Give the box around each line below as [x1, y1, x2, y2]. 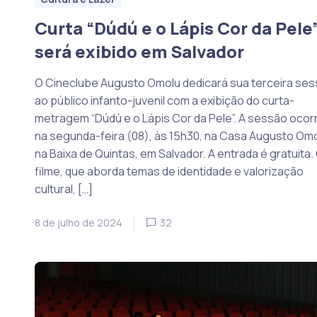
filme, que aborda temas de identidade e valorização [34, 163, 304, 179]
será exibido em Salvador [34, 40, 244, 63]
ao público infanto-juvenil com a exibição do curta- [34, 93, 294, 108]
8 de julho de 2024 [34, 216, 122, 229]
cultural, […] [34, 181, 93, 197]
